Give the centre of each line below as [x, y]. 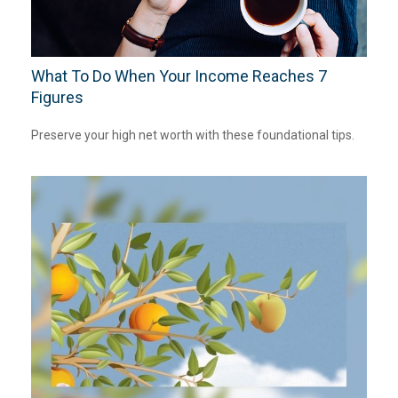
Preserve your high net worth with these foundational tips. [193, 135]
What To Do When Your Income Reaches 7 [179, 76]
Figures [57, 97]
